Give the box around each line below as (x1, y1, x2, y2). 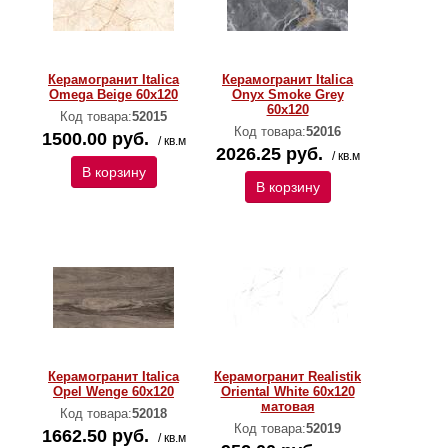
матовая (260, 399, 315, 414)
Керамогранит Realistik (214, 369, 361, 384)
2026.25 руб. (215, 144, 323, 164)
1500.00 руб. (41, 129, 149, 149)
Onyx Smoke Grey (231, 87, 344, 102)
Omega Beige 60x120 (49, 87, 178, 102)
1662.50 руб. (41, 426, 149, 446)
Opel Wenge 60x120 (53, 384, 174, 399)
